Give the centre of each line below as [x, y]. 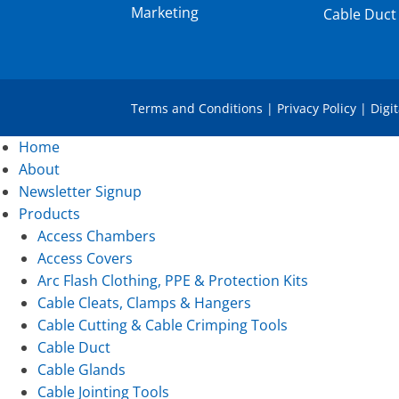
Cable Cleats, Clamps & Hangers [144, 302]
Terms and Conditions [197, 108]
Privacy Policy [317, 108]
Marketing [165, 12]
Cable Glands [81, 369]
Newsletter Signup [80, 191]
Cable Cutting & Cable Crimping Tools [162, 325]
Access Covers [85, 258]
